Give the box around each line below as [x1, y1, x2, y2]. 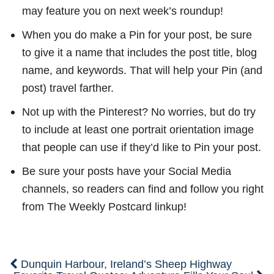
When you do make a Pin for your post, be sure [21, 28, 252, 42]
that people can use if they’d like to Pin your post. [21, 141, 261, 154]
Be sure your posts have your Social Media [21, 165, 231, 178]
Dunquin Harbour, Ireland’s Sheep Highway [18, 257, 232, 270]
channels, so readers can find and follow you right [21, 182, 264, 196]
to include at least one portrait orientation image [21, 123, 254, 136]
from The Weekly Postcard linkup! [21, 200, 187, 213]
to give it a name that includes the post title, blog [21, 46, 257, 59]
